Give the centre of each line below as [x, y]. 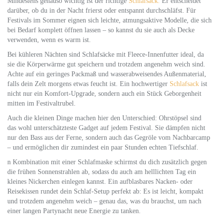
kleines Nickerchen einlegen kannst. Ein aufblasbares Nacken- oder [100, 182]
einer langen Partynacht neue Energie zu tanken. [74, 211]
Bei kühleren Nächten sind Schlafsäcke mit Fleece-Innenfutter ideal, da [106, 55]
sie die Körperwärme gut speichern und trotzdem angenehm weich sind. [106, 64]
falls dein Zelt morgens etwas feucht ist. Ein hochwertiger [88, 84]
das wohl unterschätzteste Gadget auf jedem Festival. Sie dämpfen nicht [106, 128]
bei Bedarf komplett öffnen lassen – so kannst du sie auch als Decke [101, 30]
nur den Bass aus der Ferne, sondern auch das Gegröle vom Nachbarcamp [109, 138]
